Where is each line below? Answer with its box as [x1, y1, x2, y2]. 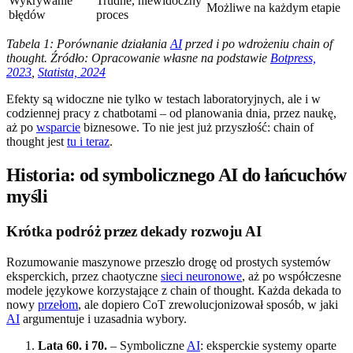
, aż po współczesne [242, 269, 341, 283]
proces [96, 8, 128, 22]
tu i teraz [67, 135, 110, 149]
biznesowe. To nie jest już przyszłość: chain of [80, 121, 314, 135]
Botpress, [270, 51, 316, 65]
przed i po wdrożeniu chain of [182, 37, 333, 51]
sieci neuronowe [161, 269, 242, 283]
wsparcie [36, 121, 80, 135]
